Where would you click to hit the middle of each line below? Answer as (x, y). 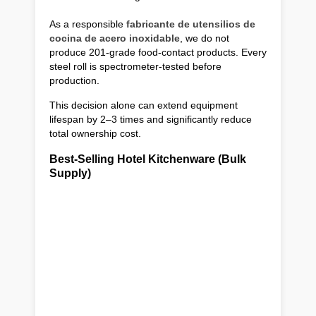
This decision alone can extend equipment (144, 105)
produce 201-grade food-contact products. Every (158, 53)
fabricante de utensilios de (191, 24)
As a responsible (88, 24)
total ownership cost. (95, 134)
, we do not (205, 38)
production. (74, 81)
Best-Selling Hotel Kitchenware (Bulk (148, 159)
